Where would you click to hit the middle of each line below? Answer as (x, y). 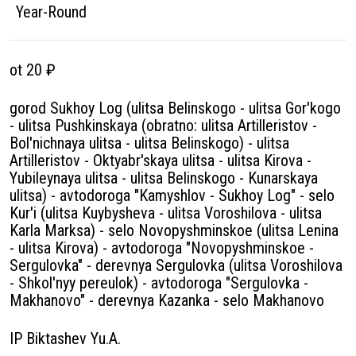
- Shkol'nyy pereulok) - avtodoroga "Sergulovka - (159, 283)
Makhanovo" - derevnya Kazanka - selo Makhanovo (167, 300)
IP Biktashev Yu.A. (65, 339)
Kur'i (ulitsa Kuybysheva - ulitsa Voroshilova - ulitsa (166, 213)
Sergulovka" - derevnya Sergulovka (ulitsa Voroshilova (176, 265)
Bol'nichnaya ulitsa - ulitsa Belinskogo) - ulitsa (149, 143)
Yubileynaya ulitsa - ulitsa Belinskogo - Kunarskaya (164, 178)
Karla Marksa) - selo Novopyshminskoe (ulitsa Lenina (174, 230)
